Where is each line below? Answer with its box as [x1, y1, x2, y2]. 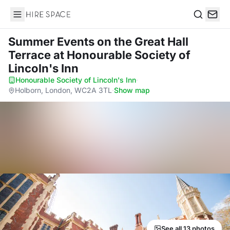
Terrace [8, 48, 53, 62]
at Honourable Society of [53, 48, 190, 62]
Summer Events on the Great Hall [8, 35, 188, 48]
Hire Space [10, 14, 52, 25]
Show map [114, 86, 150, 94]
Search [193, 20, 219, 30]
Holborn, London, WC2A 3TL [15, 86, 112, 94]
